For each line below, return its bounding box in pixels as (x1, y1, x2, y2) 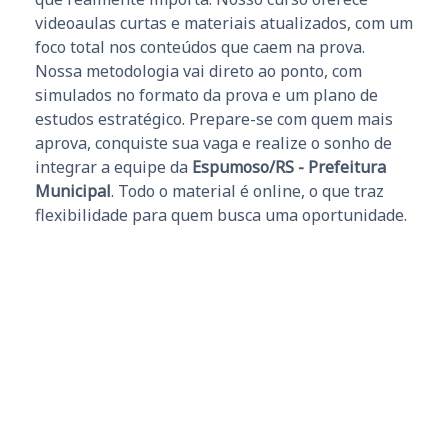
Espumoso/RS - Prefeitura (192, 155, 386, 178)
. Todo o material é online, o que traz (111, 179, 384, 202)
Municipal (35, 179, 111, 202)
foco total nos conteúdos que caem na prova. (35, 35, 365, 58)
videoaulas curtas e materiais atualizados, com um (35, 11, 413, 34)
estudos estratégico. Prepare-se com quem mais (35, 107, 393, 130)
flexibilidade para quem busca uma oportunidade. (35, 203, 407, 226)
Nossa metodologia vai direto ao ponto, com (35, 59, 362, 82)
